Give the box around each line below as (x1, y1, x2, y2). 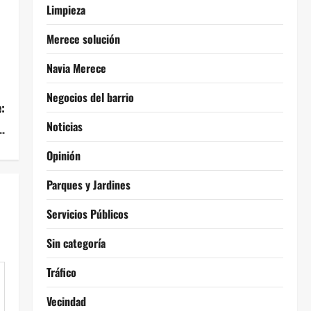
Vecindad (46, 293, 86, 310)
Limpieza (46, 1, 85, 18)
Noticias (46, 118, 83, 135)
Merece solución (46, 31, 120, 47)
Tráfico (46, 264, 76, 280)
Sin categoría (46, 235, 106, 251)
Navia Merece (46, 60, 106, 76)
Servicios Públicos (46, 205, 128, 222)
